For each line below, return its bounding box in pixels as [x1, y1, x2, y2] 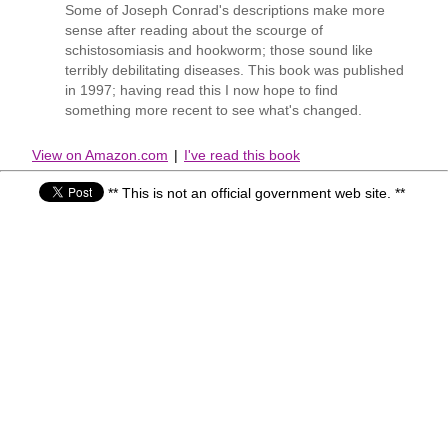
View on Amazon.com [32, 147, 168, 164]
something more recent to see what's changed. [64, 101, 362, 118]
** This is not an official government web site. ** [108, 185, 405, 202]
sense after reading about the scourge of [64, 21, 323, 38]
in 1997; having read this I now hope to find [64, 81, 338, 98]
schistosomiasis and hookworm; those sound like [64, 41, 373, 58]
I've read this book [184, 147, 300, 164]
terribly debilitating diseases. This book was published [64, 61, 404, 78]
